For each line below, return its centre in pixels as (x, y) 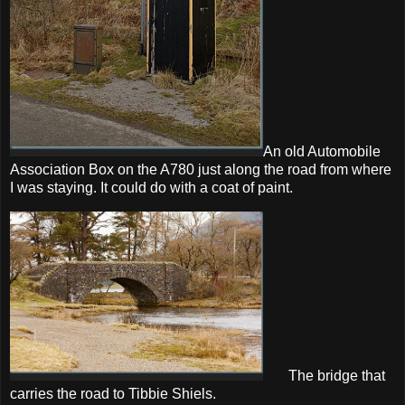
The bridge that (324, 375)
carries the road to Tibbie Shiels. (113, 393)
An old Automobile (322, 152)
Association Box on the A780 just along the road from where (201, 170)
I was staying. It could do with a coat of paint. (151, 188)
